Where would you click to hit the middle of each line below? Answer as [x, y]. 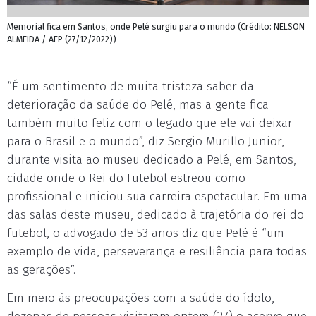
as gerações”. [41, 270]
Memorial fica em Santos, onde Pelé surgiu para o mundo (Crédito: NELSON [156, 26]
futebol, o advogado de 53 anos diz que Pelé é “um [146, 233]
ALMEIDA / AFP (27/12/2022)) [62, 39]
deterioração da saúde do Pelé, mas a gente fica [138, 105]
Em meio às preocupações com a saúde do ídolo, [141, 298]
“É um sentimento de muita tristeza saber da [130, 86]
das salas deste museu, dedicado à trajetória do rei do [156, 215]
